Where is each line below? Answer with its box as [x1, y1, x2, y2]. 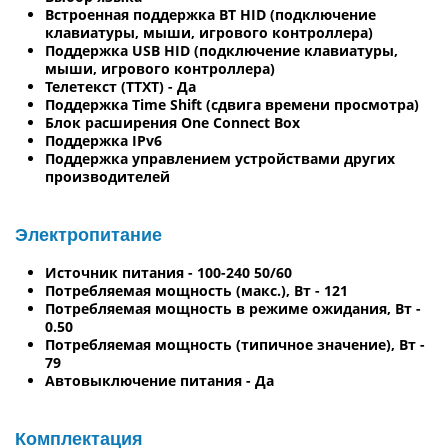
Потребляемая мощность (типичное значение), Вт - [45, 334, 425, 354]
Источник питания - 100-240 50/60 [45, 262, 292, 282]
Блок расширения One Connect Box [45, 112, 300, 132]
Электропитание [15, 224, 162, 245]
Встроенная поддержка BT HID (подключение [45, 4, 376, 24]
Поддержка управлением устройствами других [45, 148, 395, 168]
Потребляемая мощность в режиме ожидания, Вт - [45, 298, 421, 318]
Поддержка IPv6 [45, 130, 162, 150]
